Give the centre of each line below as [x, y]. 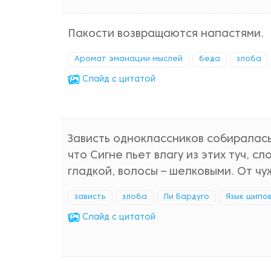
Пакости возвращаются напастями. [166, 34]
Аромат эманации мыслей [129, 59]
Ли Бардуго [186, 197]
